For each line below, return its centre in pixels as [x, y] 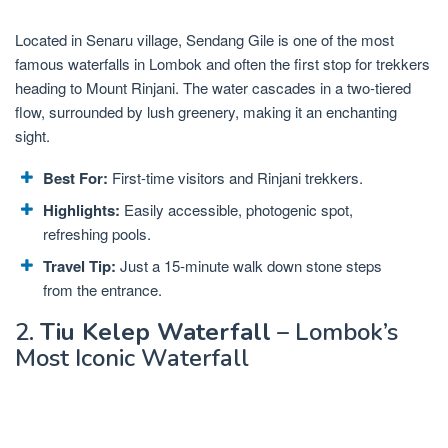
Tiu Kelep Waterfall [155, 331]
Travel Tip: [79, 266]
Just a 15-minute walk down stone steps [249, 266]
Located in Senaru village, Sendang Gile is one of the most [204, 40]
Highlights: [81, 210]
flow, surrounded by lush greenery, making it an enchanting [206, 112]
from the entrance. [102, 290]
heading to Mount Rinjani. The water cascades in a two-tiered [213, 88]
